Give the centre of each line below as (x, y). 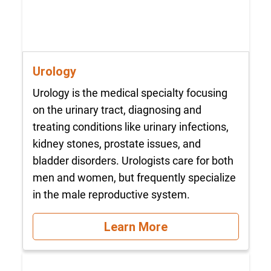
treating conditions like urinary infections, (130, 127)
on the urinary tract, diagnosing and (117, 110)
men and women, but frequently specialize (134, 178)
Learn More (135, 227)
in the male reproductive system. (111, 195)
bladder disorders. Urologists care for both (133, 161)
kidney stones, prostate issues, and (116, 144)
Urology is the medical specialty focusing (130, 93)
